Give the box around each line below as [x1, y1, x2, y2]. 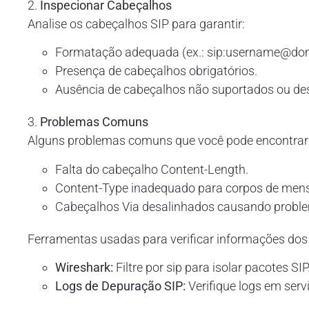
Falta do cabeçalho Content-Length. [55, 161, 248, 177]
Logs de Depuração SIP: [55, 279, 186, 294]
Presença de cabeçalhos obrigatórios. [55, 63, 257, 79]
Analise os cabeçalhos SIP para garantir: [28, 17, 245, 32]
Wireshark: [55, 260, 113, 275]
